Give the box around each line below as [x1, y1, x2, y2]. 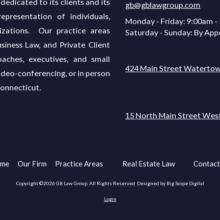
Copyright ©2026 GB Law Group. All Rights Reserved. [16, 180, 137, 186]
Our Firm [17, 159, 47, 168]
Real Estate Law [122, 159, 176, 168]
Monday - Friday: [125, 16, 185, 26]
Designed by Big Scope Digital [137, 180, 204, 186]
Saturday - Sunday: [125, 27, 192, 37]
